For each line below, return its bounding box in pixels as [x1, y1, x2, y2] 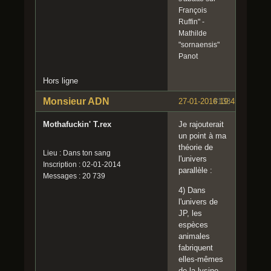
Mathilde [178, 28, 207, 38]
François [178, 5, 207, 15]
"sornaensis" [178, 40, 220, 49]
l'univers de [178, 197, 218, 206]
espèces [178, 220, 208, 229]
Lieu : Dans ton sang [43, 148, 111, 157]
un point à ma [178, 131, 226, 140]
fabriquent [178, 243, 213, 252]
